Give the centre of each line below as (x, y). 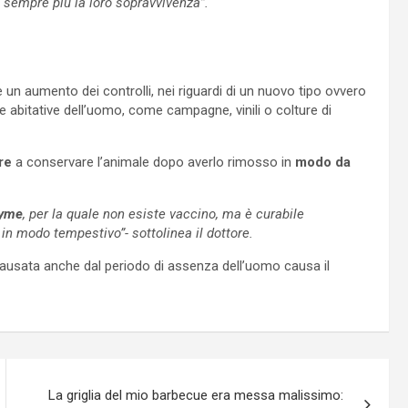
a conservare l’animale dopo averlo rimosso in (153, 162)
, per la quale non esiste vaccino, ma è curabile (163, 214)
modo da (323, 162)
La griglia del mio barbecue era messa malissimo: (196, 395)
